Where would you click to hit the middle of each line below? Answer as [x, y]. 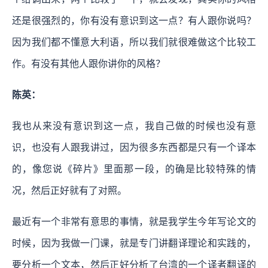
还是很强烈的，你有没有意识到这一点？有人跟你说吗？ [134, 21]
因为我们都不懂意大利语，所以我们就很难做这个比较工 [134, 42]
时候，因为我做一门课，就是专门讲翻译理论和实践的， [134, 243]
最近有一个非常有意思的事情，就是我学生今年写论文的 [134, 222]
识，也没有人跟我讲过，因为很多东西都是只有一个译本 [134, 148]
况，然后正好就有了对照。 [69, 191]
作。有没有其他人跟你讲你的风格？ [89, 64]
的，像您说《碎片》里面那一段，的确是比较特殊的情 [134, 169]
